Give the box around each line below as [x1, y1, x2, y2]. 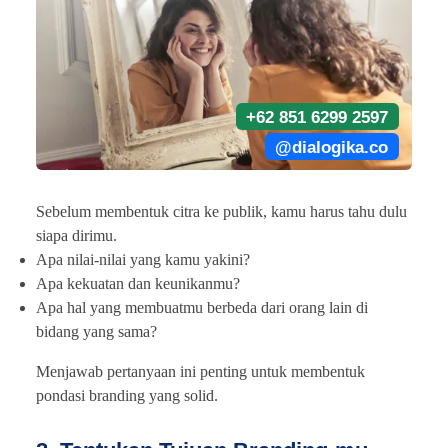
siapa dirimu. [36, 227, 117, 245]
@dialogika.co [275, 137, 389, 156]
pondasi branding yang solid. [36, 387, 218, 405]
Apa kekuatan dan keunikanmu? [36, 275, 240, 293]
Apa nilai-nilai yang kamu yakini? [36, 251, 250, 269]
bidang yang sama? [36, 323, 157, 341]
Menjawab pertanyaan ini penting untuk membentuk [36, 363, 365, 381]
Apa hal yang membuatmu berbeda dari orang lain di [36, 299, 368, 317]
